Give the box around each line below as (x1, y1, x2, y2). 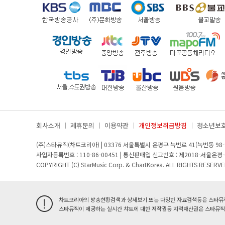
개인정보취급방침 (139, 121, 187, 130)
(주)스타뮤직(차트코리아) (36, 140, 101, 149)
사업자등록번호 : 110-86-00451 (36, 150, 120, 159)
